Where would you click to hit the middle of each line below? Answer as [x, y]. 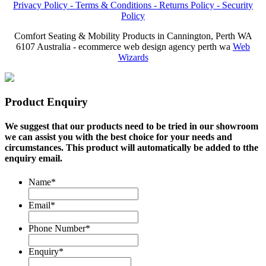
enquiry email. [34, 159]
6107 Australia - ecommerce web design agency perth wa [124, 47]
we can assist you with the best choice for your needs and [118, 137]
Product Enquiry [46, 102]
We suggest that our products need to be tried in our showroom [132, 126]
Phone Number [57, 228]
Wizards [133, 58]
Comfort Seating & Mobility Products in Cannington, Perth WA [133, 36]
